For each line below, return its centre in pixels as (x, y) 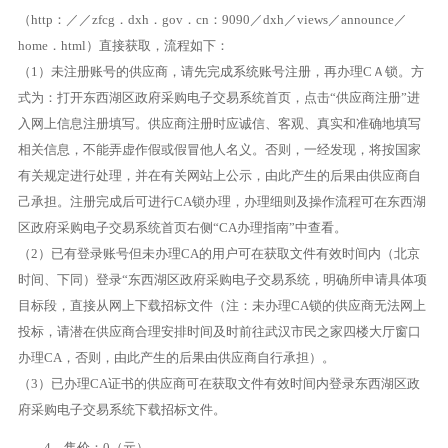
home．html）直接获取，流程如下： (123, 45)
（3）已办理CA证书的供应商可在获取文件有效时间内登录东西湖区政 (218, 383)
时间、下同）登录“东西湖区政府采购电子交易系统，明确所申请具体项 (222, 279)
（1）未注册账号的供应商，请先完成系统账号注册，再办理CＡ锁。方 (220, 71)
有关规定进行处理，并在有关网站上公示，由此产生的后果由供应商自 (219, 175)
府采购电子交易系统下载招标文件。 (121, 409)
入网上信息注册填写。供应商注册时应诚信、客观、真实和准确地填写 (219, 123)
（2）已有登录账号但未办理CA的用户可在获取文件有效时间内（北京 (218, 253)
